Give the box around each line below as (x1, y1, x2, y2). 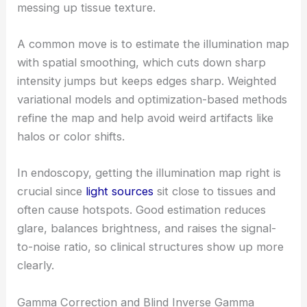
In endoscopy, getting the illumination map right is (17, 166, 282, 180)
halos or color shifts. (17, 130, 125, 144)
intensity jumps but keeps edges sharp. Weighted (17, 74, 277, 88)
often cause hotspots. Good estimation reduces (17, 203, 267, 217)
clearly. (17, 258, 55, 273)
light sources (86, 184, 154, 199)
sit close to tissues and (153, 184, 276, 199)
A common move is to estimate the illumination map (17, 37, 290, 51)
